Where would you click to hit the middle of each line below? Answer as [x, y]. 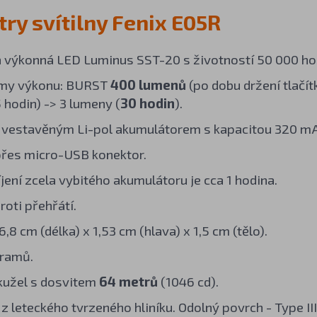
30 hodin [147, 103]
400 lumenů [148, 84]
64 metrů [128, 281]
